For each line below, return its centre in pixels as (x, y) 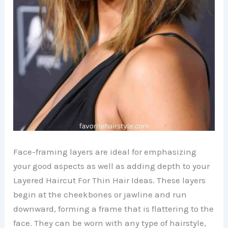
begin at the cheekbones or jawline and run (100, 195)
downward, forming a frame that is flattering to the (114, 209)
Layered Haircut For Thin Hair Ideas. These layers (110, 180)
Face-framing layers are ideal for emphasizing (105, 152)
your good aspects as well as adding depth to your (112, 166)
